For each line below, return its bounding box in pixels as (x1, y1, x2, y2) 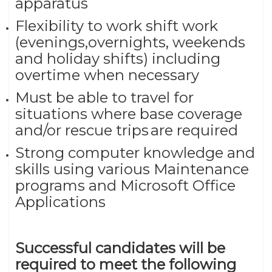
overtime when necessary (15, 66, 203, 84)
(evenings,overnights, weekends (15, 33, 245, 51)
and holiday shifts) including (15, 49, 220, 67)
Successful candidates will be (15, 239, 225, 257)
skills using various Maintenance (15, 160, 249, 178)
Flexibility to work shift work (15, 16, 218, 35)
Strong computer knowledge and (15, 143, 255, 161)
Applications (15, 192, 109, 211)
